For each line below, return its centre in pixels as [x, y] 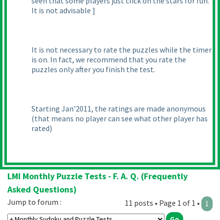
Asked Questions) [42, 190]
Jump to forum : [34, 202]
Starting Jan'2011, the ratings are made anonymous [119, 109]
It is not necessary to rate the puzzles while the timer [122, 50]
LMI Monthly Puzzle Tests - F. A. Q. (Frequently [97, 176]
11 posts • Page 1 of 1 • [163, 203]
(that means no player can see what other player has [120, 119]
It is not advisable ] [63, 11]
